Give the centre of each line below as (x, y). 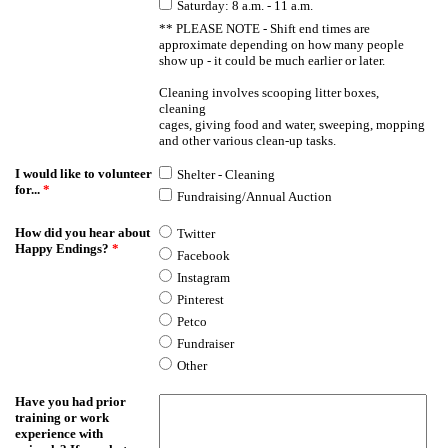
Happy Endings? (63, 248)
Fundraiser (206, 343)
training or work (62, 417)
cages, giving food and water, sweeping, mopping (292, 124)
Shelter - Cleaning (226, 174)
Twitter (196, 233)
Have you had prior (70, 401)
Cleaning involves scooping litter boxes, (269, 92)
